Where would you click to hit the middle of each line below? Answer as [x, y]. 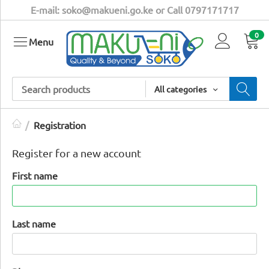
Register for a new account [77, 153]
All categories [180, 89]
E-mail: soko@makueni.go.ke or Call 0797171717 [134, 10]
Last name [34, 223]
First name [35, 175]
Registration [60, 125]
